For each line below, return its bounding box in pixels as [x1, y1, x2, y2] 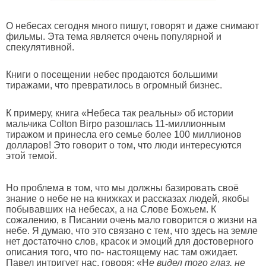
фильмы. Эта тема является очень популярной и [6, 31, 221, 42]
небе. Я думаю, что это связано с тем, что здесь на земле [6, 226, 258, 236]
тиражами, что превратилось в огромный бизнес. [6, 80, 224, 91]
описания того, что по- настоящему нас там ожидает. [6, 247, 237, 258]
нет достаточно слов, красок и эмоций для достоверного [6, 236, 254, 247]
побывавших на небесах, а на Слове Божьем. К [6, 204, 216, 215]
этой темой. [6, 151, 57, 161]
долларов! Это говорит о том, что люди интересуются [6, 140, 242, 151]
